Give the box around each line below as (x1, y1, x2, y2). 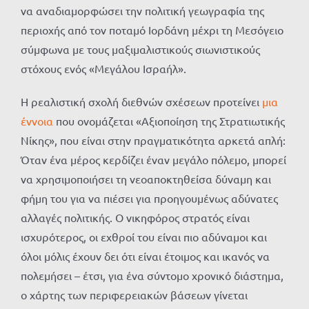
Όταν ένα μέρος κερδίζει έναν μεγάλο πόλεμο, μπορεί (21, 152, 286, 167)
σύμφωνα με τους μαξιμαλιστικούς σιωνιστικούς (21, 42, 260, 57)
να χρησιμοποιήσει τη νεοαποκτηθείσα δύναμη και (21, 172, 271, 186)
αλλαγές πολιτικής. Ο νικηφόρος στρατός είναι (21, 210, 250, 225)
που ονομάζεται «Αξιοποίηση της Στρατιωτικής (53, 114, 285, 128)
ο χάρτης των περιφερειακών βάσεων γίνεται (21, 288, 248, 302)
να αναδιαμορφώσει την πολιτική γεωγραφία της (21, 3, 264, 18)
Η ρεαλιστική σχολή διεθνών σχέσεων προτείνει (21, 94, 262, 109)
